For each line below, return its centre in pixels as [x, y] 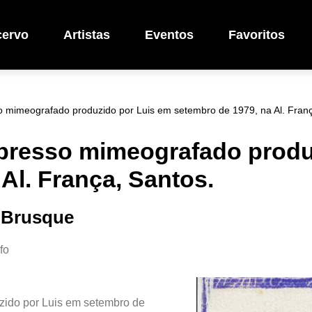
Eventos [169, 35]
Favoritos [257, 35]
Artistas [87, 35]
